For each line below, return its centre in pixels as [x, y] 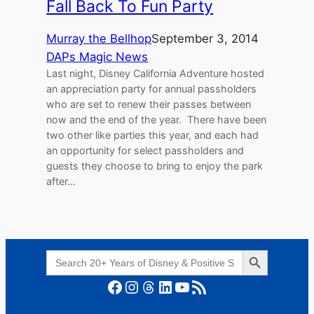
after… [61, 181]
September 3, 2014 [205, 38]
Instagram [130, 286]
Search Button [255, 250]
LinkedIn [161, 286]
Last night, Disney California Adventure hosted [156, 73]
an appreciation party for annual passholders [152, 88]
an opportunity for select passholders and [145, 150]
